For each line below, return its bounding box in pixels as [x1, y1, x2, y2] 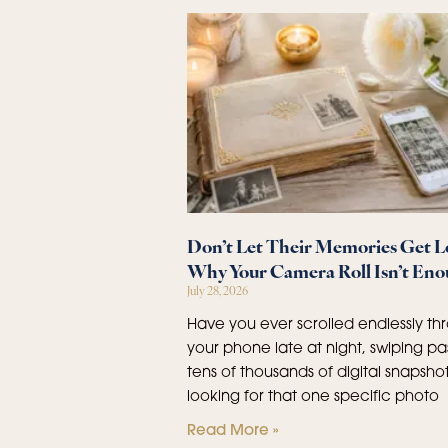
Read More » [187, 420, 279, 440]
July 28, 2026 [187, 282, 248, 299]
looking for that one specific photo [187, 386, 439, 405]
